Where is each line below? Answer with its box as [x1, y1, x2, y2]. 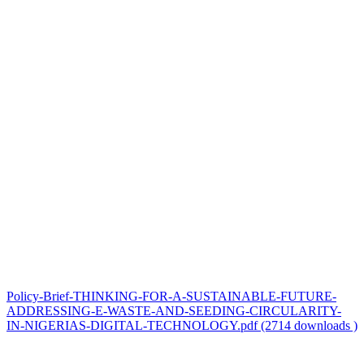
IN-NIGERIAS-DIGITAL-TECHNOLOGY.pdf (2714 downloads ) [6, 318, 357, 333]
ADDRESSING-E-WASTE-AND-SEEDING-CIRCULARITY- [6, 304, 341, 318]
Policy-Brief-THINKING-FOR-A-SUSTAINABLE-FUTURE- [6, 289, 336, 304]
